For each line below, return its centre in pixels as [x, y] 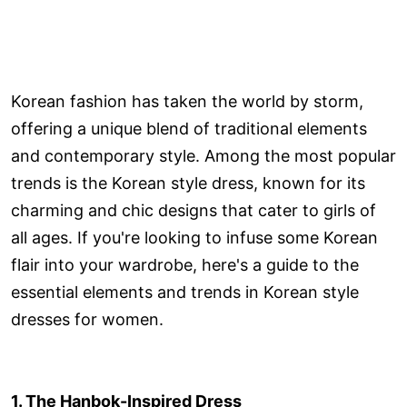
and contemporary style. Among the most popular [203, 156]
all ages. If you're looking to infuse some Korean [194, 238]
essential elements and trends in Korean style [185, 293]
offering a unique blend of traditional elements [189, 129]
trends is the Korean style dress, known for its [188, 184]
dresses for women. [87, 320]
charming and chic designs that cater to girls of [194, 211]
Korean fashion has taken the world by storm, [187, 102]
